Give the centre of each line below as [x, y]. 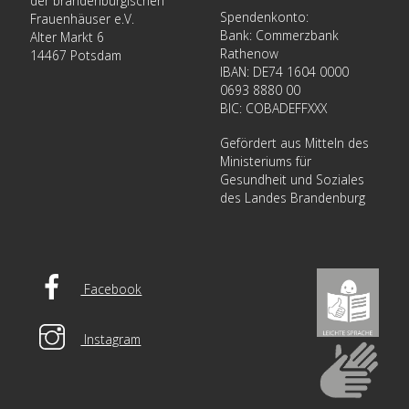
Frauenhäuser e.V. [83, 19]
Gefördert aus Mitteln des [295, 143]
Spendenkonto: [265, 17]
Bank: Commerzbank [280, 36]
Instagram [111, 339]
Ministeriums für [266, 161]
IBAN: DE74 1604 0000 [285, 72]
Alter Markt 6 [68, 37]
